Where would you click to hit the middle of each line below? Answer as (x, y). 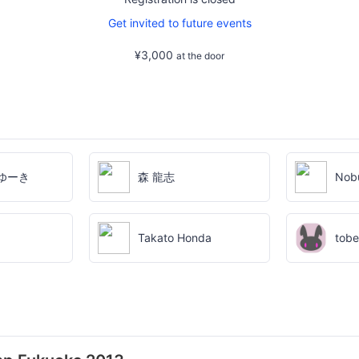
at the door (200, 56)
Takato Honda (174, 237)
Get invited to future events (179, 23)
